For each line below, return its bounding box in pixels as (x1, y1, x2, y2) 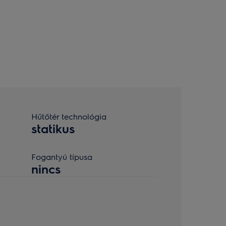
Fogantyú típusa (31, 151, 92, 162)
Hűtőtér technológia (31, 111, 106, 122)
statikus (31, 121, 75, 136)
